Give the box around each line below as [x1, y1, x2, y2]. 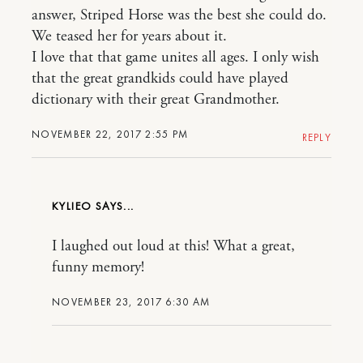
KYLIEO [52, 199, 96, 214]
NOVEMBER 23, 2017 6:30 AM [52, 295, 211, 310]
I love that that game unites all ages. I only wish [32, 48, 319, 68]
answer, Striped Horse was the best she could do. [32, 6, 327, 26]
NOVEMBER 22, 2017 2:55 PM [32, 127, 189, 142]
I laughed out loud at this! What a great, [52, 237, 295, 257]
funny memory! [52, 258, 144, 278]
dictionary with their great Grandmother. [32, 90, 280, 110]
